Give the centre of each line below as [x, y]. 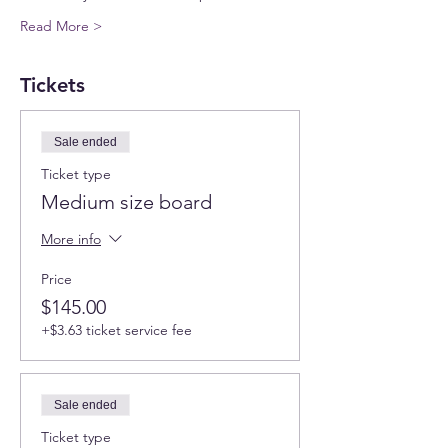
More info [71, 239]
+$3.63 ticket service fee [116, 330]
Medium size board [126, 202]
